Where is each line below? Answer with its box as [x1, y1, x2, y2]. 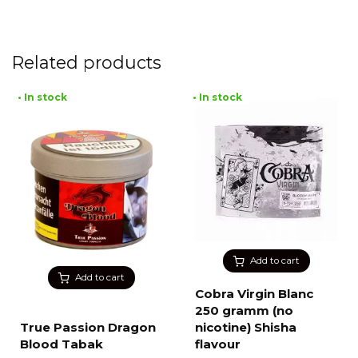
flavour [195, 336, 241, 352]
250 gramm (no [195, 302, 293, 318]
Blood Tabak [20, 336, 103, 352]
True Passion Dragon [20, 319, 156, 335]
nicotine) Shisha [195, 319, 296, 335]
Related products [12, 52, 161, 74]
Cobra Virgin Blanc [195, 285, 313, 301]
